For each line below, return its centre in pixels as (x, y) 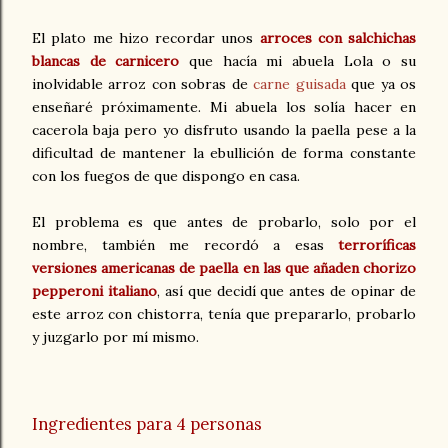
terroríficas (377, 244)
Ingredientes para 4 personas (147, 424)
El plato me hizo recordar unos (146, 37)
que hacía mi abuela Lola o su (298, 60)
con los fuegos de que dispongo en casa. (166, 175)
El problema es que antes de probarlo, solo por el (224, 221)
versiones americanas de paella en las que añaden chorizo (224, 267)
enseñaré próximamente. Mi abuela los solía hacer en (224, 106)
